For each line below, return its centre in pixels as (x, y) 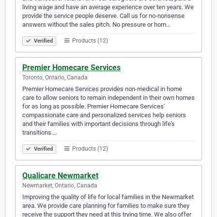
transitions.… (40, 133)
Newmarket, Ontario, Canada (60, 186)
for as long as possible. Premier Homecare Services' (93, 107)
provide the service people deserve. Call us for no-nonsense (103, 16)
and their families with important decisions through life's (99, 124)
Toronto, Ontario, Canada (55, 78)
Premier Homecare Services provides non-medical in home (102, 89)
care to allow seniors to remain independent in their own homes (108, 98)
